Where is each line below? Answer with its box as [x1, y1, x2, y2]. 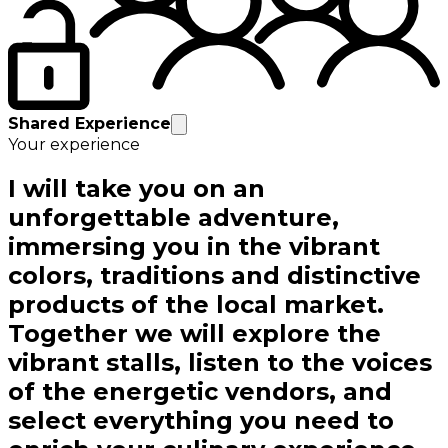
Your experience [8, 135, 140, 155]
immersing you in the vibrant [8, 232, 380, 262]
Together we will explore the [8, 319, 381, 349]
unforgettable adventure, [8, 203, 339, 233]
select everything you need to [8, 406, 394, 436]
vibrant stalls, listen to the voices [8, 348, 432, 378]
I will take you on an [8, 174, 265, 204]
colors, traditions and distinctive [8, 261, 421, 291]
